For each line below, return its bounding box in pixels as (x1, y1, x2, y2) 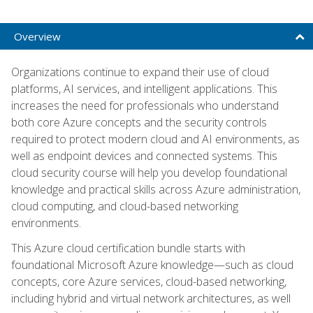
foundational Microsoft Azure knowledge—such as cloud (11, 256, 293, 272)
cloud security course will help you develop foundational (11, 164, 287, 180)
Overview (14, 29, 61, 43)
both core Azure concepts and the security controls (11, 114, 267, 130)
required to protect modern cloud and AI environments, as (11, 131, 300, 147)
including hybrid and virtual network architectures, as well (11, 290, 291, 306)
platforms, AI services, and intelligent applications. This (11, 80, 277, 96)
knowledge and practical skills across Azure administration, (11, 181, 300, 197)
